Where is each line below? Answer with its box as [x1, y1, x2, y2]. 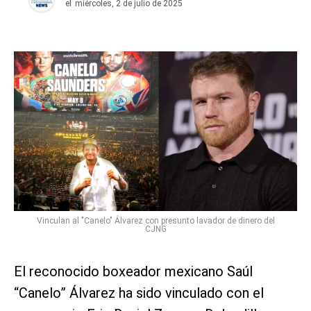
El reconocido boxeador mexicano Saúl [14, 262, 253, 280]
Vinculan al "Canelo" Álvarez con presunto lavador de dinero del [36, 215, 275, 226]
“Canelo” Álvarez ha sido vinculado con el [14, 284, 264, 301]
